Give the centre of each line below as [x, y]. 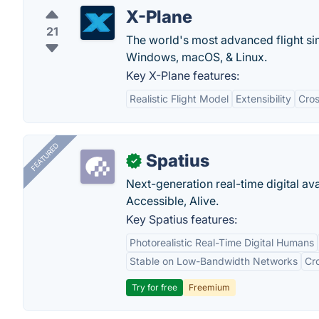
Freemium [209, 287]
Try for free [155, 287]
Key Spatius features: [182, 219]
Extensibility [263, 99]
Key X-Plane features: [183, 75]
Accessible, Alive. [172, 201]
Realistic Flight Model [179, 99]
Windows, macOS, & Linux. [197, 57]
